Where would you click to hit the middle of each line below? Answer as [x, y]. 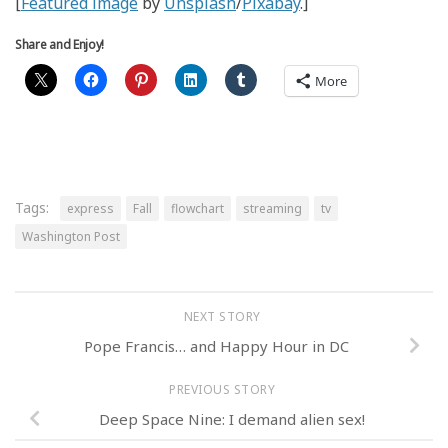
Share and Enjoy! [60, 45]
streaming [272, 209]
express [90, 209]
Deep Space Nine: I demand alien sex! [232, 419]
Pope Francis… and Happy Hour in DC [216, 346]
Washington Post [71, 237]
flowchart [197, 209]
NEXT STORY [224, 317]
